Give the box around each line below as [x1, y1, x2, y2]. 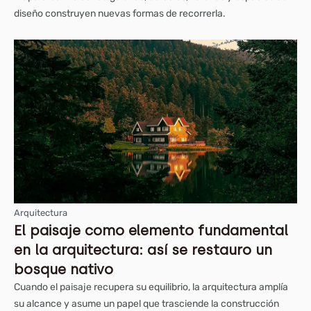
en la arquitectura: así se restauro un [14, 241, 272, 258]
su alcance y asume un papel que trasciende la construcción [14, 297, 279, 310]
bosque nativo [14, 260, 113, 278]
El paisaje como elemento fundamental [14, 221, 288, 239]
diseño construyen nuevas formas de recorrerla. [14, 7, 226, 19]
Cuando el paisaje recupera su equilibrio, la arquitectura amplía [14, 280, 288, 293]
